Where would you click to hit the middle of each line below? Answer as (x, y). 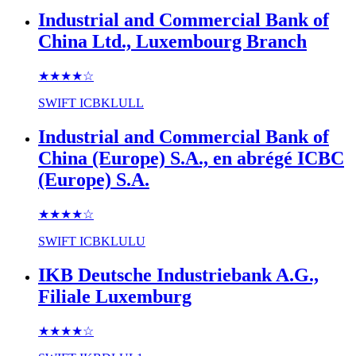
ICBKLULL (112, 103)
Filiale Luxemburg (115, 296)
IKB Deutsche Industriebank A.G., (178, 275)
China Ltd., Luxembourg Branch (172, 42)
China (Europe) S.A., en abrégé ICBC (191, 158)
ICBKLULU (112, 241)
